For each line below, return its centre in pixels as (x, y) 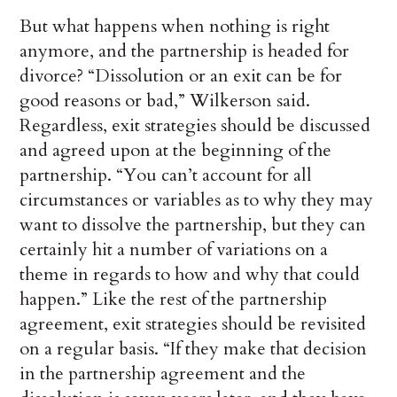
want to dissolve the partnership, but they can (193, 225)
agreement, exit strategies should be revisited (193, 324)
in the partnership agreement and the (163, 374)
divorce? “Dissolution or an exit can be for (181, 76)
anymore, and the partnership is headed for (185, 51)
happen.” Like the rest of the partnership (174, 300)
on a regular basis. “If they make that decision (194, 349)
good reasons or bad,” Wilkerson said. (165, 101)
